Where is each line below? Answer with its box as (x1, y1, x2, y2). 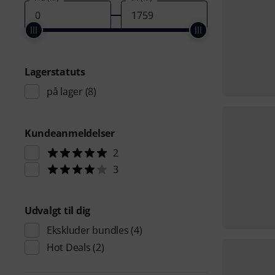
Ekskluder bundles (47, 223, 129, 237)
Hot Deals (47, 241, 91, 254)
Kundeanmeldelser (25, 126, 115, 140)
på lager (47, 85, 83, 98)
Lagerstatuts (25, 65, 85, 79)
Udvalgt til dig (25, 204, 91, 217)
